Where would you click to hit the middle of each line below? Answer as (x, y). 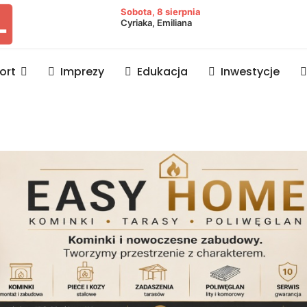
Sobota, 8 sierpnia (160, 12)
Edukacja (162, 72)
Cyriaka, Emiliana (156, 23)
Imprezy (82, 72)
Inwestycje (250, 72)
